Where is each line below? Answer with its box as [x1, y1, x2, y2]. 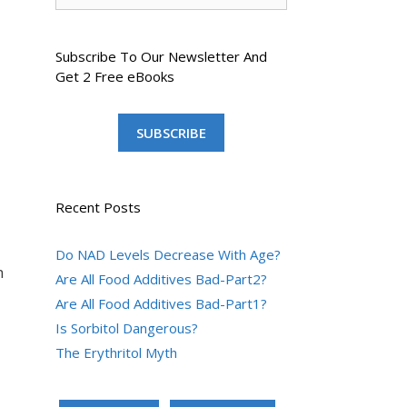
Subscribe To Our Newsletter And [55, 47, 267, 65]
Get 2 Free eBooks [55, 67, 174, 85]
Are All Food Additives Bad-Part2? [55, 270, 267, 288]
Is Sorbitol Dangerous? [55, 319, 198, 337]
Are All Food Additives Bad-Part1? [55, 294, 267, 313]
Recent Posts [55, 198, 141, 216]
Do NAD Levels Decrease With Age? [55, 245, 281, 263]
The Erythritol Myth [55, 343, 177, 362]
